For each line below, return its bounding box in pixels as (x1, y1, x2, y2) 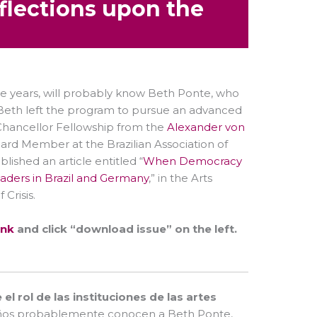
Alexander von (167, 120, 245, 134)
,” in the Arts (149, 171, 212, 185)
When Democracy (143, 154, 242, 168)
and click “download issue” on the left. (13, 222, 237, 236)
